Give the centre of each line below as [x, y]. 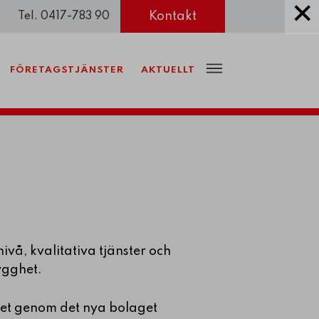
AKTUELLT [168, 70]
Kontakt [173, 16]
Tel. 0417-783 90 [64, 16]
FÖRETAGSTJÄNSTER [67, 70]
